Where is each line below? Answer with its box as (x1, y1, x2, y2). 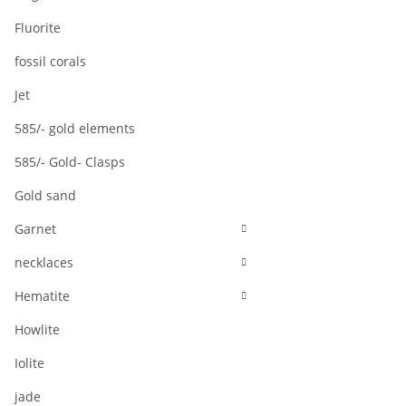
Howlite (14, 321, 60, 339)
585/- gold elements (14, 120, 135, 138)
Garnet (14, 220, 56, 238)
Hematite (14, 287, 70, 305)
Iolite (14, 354, 44, 372)
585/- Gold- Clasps (14, 153, 125, 171)
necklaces (14, 254, 73, 272)
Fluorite (14, 19, 61, 37)
